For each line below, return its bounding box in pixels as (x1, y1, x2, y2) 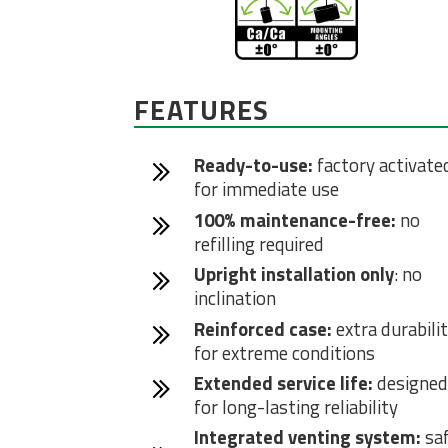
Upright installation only (193, 260, 394, 289)
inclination (193, 284, 276, 313)
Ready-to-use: (193, 151, 313, 180)
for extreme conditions (193, 338, 375, 367)
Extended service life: (193, 368, 373, 397)
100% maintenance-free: (193, 205, 396, 234)
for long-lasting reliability (193, 392, 398, 421)
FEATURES (134, 88, 270, 131)
